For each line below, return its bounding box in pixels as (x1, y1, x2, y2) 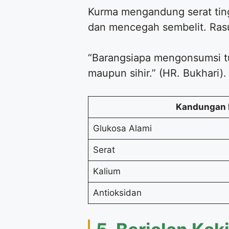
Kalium (93, 166, 121, 177)
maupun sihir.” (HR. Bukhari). (88, 67, 226, 80)
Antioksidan (93, 188, 142, 198)
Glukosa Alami (93, 123, 152, 134)
